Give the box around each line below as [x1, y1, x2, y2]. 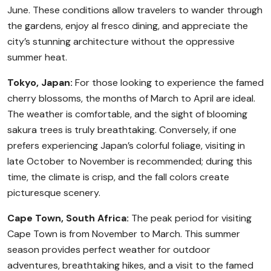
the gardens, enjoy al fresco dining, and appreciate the [7, 19, 248, 32]
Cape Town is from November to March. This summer [7, 227, 240, 240]
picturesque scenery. [7, 186, 100, 199]
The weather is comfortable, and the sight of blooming [7, 108, 247, 120]
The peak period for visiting [129, 212, 252, 224]
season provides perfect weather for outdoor [7, 243, 211, 256]
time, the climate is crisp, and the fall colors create [7, 171, 229, 183]
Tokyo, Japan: [7, 76, 73, 89]
